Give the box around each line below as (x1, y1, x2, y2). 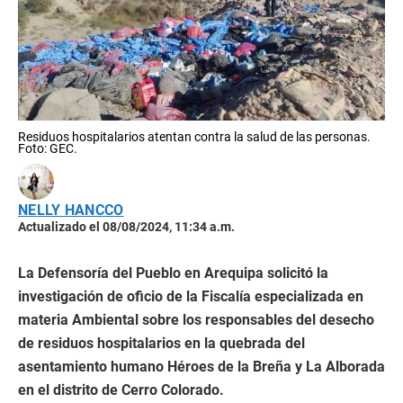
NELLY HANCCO (18, 201, 124, 219)
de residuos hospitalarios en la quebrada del (18, 334, 305, 352)
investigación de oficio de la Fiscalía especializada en (18, 287, 363, 305)
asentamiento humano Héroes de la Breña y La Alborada (18, 357, 385, 375)
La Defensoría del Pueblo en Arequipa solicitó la (18, 264, 328, 282)
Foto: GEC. (18, 140, 77, 156)
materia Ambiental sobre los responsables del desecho (18, 310, 374, 328)
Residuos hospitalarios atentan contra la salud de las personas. (18, 129, 371, 144)
